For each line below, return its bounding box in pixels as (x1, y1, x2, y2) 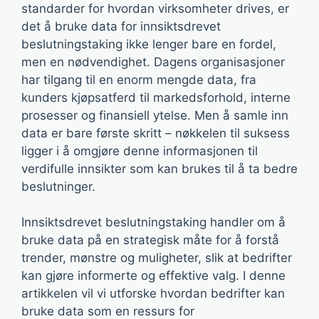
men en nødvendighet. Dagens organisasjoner (21, 54, 285, 69)
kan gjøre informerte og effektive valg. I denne (21, 268, 286, 283)
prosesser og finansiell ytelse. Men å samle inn (21, 108, 288, 122)
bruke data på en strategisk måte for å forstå (21, 233, 279, 247)
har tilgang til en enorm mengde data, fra (21, 72, 256, 87)
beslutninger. (21, 179, 95, 194)
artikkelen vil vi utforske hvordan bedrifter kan (21, 286, 285, 300)
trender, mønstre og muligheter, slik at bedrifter (21, 251, 292, 265)
